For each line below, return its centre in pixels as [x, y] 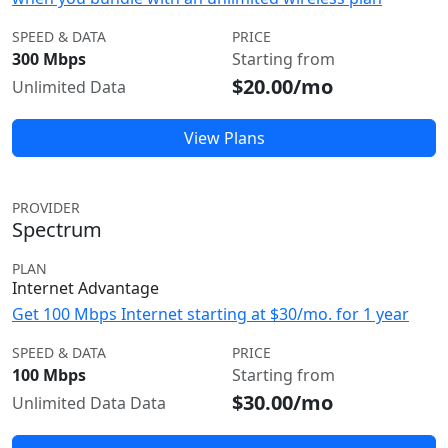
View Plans [224, 138]
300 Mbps [49, 59]
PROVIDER [46, 207]
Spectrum [57, 229]
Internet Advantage [85, 288]
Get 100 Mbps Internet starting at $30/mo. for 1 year [210, 314]
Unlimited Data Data [89, 403]
